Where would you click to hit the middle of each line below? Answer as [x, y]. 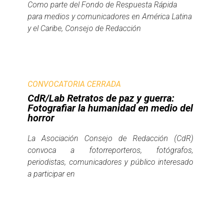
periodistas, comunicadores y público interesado [110, 162]
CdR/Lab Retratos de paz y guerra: [101, 98]
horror [41, 118]
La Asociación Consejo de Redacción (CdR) [110, 138]
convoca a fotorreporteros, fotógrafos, [110, 150]
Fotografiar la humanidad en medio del [110, 108]
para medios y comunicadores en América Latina [110, 16]
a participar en [51, 174]
